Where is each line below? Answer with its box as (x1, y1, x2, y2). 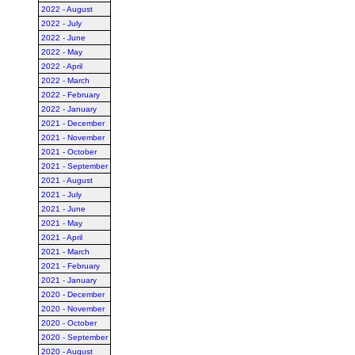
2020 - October (41, 319, 97, 327)
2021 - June (41, 204, 86, 213)
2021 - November (41, 133, 105, 142)
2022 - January (41, 105, 97, 113)
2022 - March (41, 76, 90, 85)
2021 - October (41, 147, 97, 156)
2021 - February (41, 261, 100, 270)
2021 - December (41, 119, 105, 128)
